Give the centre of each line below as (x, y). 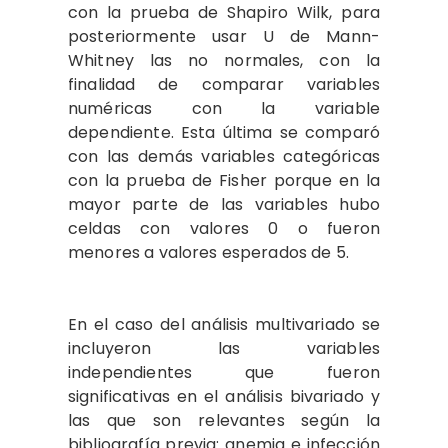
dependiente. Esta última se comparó (224, 132)
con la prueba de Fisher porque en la (224, 180)
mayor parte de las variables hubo (224, 204)
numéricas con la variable (224, 108)
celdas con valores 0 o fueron (224, 228)
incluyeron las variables (224, 348)
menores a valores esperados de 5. (211, 252)
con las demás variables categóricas (224, 156)
